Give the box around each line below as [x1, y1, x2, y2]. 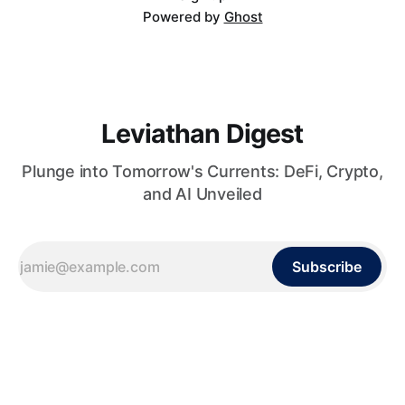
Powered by [142, 8, 224, 26]
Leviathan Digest [101, 118, 304, 150]
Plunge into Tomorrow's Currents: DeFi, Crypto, [22, 162, 383, 182]
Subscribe [292, 258, 362, 277]
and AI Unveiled [143, 184, 262, 204]
